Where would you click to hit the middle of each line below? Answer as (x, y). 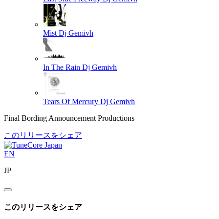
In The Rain (62, 67)
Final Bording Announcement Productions (69, 118)
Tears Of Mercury (71, 102)
